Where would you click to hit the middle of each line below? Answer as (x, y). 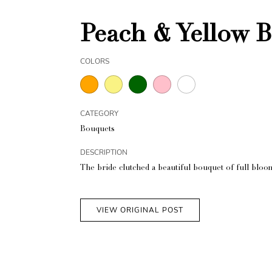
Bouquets (97, 130)
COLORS (95, 62)
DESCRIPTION (104, 153)
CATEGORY (99, 114)
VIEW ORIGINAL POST (140, 210)
